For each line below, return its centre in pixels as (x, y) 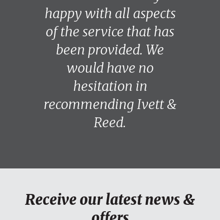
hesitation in (110, 86)
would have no (110, 68)
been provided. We (110, 50)
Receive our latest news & (110, 200)
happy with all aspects (110, 14)
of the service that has (110, 32)
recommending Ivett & (110, 104)
